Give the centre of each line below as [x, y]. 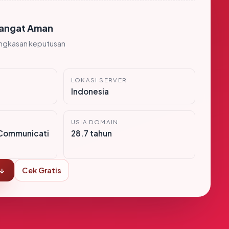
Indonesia [90, 91]
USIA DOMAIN [95, 122]
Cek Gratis [42, 170]
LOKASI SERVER [99, 80]
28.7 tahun [91, 133]
